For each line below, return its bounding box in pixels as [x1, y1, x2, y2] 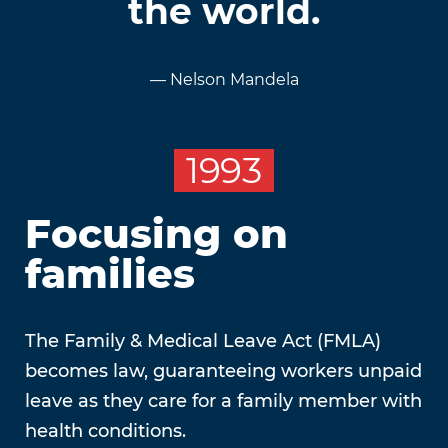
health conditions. [25, 420, 186, 443]
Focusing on [25, 209, 288, 259]
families [25, 249, 195, 299]
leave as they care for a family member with [25, 390, 422, 413]
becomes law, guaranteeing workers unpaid [25, 360, 422, 383]
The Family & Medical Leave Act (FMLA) [25, 330, 381, 353]
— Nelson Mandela [149, 69, 299, 89]
